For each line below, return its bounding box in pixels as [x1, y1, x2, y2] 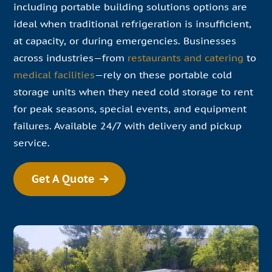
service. [13, 137, 50, 149]
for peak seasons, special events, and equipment [13, 103, 246, 115]
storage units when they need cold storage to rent [13, 86, 253, 98]
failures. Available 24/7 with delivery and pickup [13, 120, 242, 132]
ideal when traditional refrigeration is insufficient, [13, 18, 251, 30]
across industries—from [13, 52, 127, 64]
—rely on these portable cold [95, 69, 232, 81]
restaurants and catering [127, 52, 243, 64]
